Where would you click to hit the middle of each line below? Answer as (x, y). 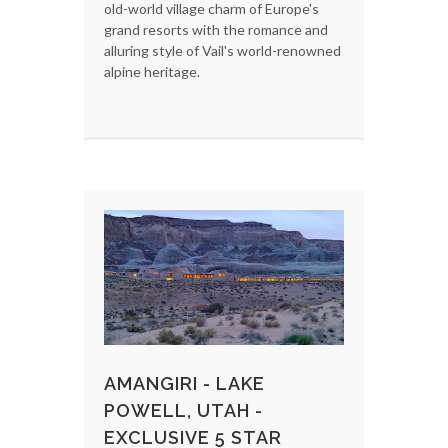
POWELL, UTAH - (183, 411)
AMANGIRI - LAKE (184, 384)
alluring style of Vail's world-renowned (222, 51)
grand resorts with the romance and (216, 30)
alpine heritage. (152, 72)
